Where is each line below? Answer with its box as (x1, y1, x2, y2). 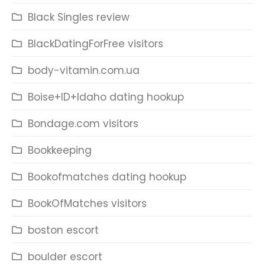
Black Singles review (28, 10, 130, 24)
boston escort (28, 223, 99, 237)
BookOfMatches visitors (28, 196, 147, 211)
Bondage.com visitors (28, 117, 138, 131)
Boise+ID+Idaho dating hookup (28, 90, 184, 104)
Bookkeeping (28, 143, 92, 157)
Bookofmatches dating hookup (28, 170, 186, 184)
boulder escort (28, 250, 102, 264)
